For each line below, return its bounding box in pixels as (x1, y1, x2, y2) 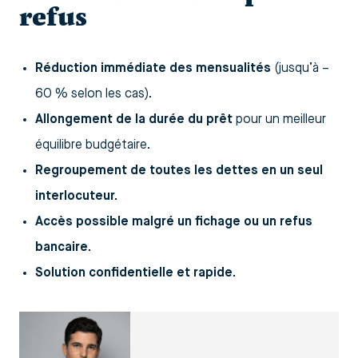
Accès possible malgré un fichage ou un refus (35, 215, 312, 229)
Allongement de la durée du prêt (35, 113, 233, 126)
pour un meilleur (233, 113, 326, 126)
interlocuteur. (35, 189, 117, 203)
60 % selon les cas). (35, 87, 152, 101)
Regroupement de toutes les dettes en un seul (35, 164, 323, 177)
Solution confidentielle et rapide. (35, 266, 236, 280)
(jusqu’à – (271, 62, 329, 75)
